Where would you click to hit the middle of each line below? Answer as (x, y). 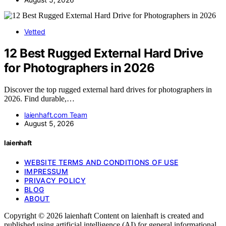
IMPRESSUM (46, 172)
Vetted (35, 32)
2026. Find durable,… (39, 98)
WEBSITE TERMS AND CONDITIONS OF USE (101, 162)
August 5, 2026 (49, 123)
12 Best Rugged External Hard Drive (104, 53)
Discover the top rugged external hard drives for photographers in (108, 89)
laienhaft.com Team (56, 115)
